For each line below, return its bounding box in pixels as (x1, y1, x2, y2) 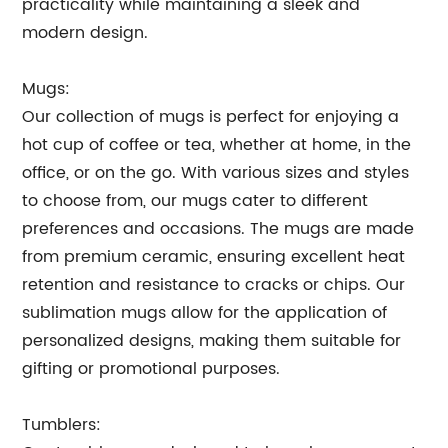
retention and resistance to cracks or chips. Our (22, 272, 406, 298)
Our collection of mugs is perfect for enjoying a (22, 104, 400, 130)
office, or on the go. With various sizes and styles (22, 160, 410, 186)
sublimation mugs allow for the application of (22, 300, 388, 326)
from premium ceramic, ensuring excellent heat (22, 244, 406, 270)
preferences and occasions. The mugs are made (22, 216, 415, 242)
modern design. (22, 20, 149, 46)
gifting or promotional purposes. (22, 356, 281, 382)
